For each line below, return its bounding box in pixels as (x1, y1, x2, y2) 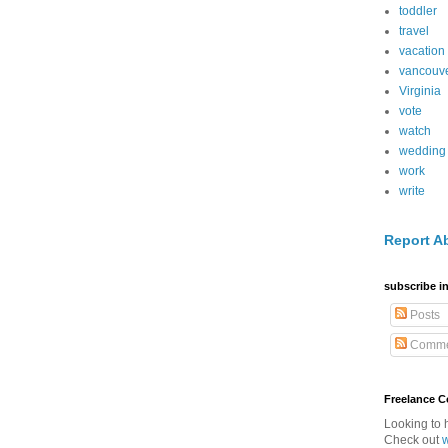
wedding (399, 144, 446, 158)
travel (399, 24, 429, 38)
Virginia (399, 84, 441, 98)
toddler (399, 4, 437, 18)
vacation (399, 44, 445, 58)
